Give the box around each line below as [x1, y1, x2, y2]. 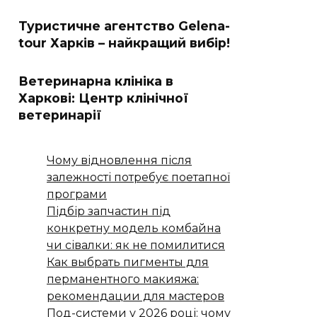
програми [47, 188, 107, 201]
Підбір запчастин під [47, 204, 171, 218]
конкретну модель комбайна [47, 221, 221, 235]
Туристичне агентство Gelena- [18, 18, 230, 33]
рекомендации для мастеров [47, 289, 224, 303]
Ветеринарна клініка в [18, 74, 173, 88]
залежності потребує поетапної [47, 171, 230, 184]
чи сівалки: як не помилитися [47, 238, 225, 252]
